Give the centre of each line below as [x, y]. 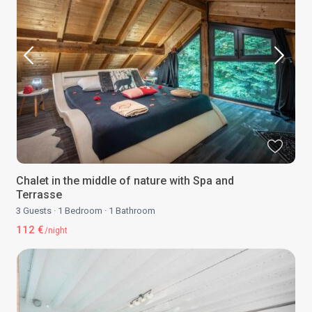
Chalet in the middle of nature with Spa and [125, 181]
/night [55, 231]
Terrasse [39, 195]
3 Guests [35, 211]
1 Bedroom [80, 211]
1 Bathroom [131, 211]
